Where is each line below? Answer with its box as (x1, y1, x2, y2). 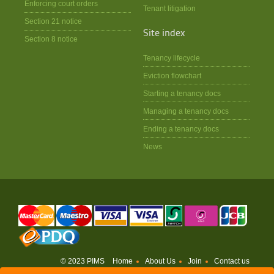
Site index (143, 29, 185, 39)
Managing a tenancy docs (143, 106, 229, 115)
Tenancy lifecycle (143, 53, 200, 62)
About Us (145, 257, 176, 266)
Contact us (214, 257, 250, 266)
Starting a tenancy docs (143, 89, 221, 97)
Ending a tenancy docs (143, 124, 219, 133)
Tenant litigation (143, 4, 196, 13)
